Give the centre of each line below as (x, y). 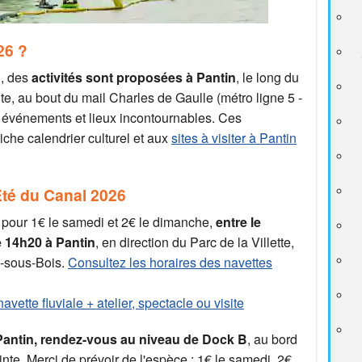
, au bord (272, 339)
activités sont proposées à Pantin (134, 78)
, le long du (267, 78)
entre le (238, 222)
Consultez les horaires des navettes (170, 263)
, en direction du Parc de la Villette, (195, 242)
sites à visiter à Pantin (234, 138)
